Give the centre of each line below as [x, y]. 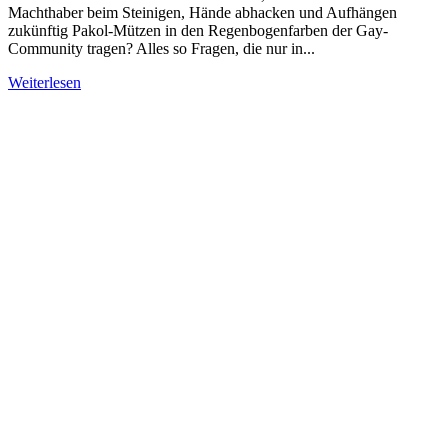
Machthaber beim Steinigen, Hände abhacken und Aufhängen [202, 12]
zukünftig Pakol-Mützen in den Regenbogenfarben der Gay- [198, 30]
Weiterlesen [44, 82]
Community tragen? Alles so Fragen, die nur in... [161, 48]
